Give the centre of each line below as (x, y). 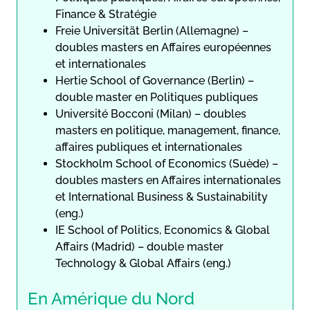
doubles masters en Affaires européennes (163, 47)
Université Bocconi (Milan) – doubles (151, 113)
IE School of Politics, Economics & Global (163, 230)
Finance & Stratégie (106, 14)
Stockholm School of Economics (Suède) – (167, 163)
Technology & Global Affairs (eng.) (143, 263)
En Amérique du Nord (111, 298)
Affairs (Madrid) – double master (139, 246)
